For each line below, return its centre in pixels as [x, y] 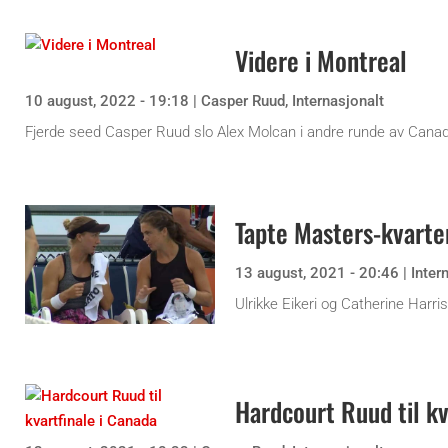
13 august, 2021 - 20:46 [317, 272]
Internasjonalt [338, 100]
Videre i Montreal [321, 60]
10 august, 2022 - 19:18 [107, 100]
